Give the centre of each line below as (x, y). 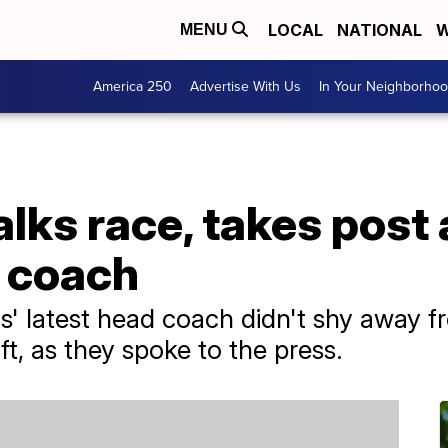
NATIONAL (379, 30)
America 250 (132, 86)
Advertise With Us (245, 86)
